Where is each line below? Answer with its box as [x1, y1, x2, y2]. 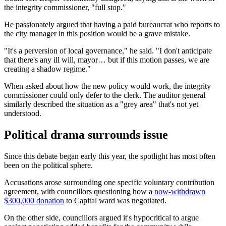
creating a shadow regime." [4, 64, 93, 73]
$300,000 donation [4, 196, 64, 205]
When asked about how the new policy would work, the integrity [4, 81, 211, 90]
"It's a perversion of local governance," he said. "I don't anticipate [4, 46, 212, 55]
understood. [4, 108, 43, 118]
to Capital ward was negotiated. [66, 196, 168, 205]
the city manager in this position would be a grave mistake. [4, 29, 190, 38]
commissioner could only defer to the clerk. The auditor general [4, 90, 205, 99]
